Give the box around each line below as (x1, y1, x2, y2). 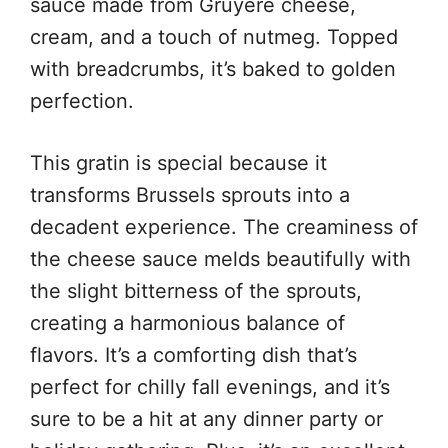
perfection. (30, 88, 134, 113)
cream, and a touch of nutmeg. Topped (30, 24, 398, 49)
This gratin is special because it (30, 150, 327, 175)
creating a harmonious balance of (30, 310, 345, 335)
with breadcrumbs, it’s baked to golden (30, 56, 396, 81)
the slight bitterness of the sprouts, (30, 278, 362, 303)
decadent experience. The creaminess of (30, 214, 418, 239)
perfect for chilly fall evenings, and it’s (30, 374, 390, 399)
